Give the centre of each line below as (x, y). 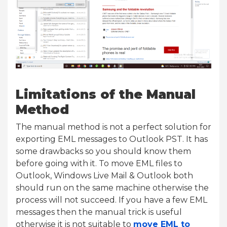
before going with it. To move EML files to (99, 164)
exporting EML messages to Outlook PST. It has (112, 139)
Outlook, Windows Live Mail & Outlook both (104, 176)
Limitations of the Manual (106, 94)
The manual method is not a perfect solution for (113, 127)
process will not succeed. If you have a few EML (111, 200)
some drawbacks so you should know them (103, 152)
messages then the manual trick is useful (99, 212)
